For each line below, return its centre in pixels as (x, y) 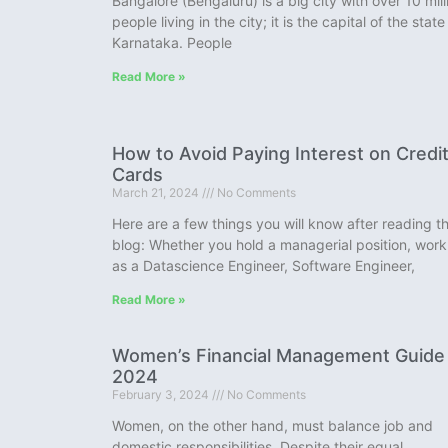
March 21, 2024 (157, 193)
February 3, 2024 (162, 395)
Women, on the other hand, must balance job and (272, 426)
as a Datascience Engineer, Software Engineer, (263, 266)
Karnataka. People (172, 43)
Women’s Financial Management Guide (278, 356)
